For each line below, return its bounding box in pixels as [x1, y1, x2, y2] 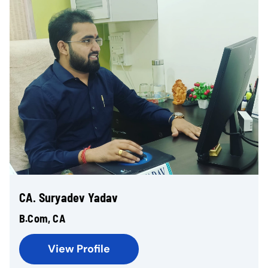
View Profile [48, 242, 110, 256]
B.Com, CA [19, 212, 65, 225]
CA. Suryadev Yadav [19, 190, 118, 205]
